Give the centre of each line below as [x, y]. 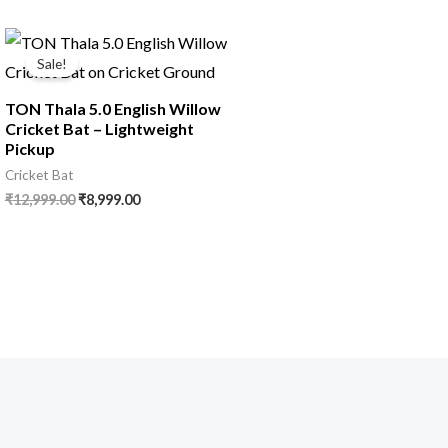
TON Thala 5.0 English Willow [112, 109]
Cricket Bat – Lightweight [99, 129]
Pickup [29, 149]
